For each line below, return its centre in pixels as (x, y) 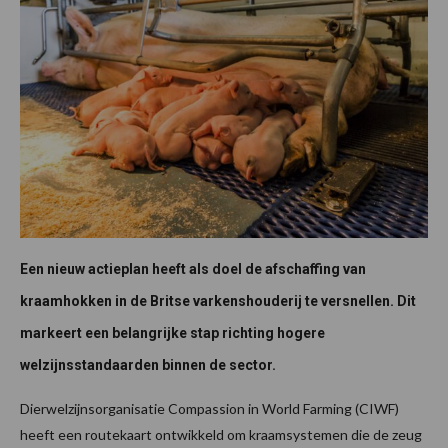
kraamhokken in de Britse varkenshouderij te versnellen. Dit (218, 301)
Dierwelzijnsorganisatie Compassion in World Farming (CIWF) (209, 409)
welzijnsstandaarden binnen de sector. (148, 365)
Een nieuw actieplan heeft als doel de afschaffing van (193, 269)
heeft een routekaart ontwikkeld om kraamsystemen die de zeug (221, 435)
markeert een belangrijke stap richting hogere (172, 333)
